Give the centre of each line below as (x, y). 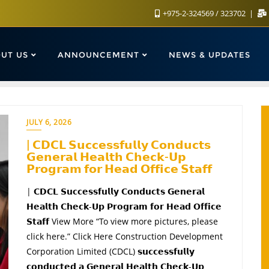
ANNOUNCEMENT (98, 55)
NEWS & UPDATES (210, 55)
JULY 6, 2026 (49, 122)
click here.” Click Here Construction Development (125, 236)
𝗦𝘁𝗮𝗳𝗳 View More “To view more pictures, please (122, 221)
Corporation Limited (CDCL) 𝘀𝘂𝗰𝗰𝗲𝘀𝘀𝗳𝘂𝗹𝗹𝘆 (110, 251)
